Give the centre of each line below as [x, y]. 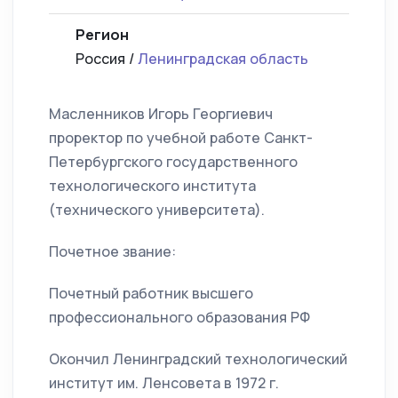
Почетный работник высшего [151, 294]
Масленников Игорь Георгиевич [161, 114]
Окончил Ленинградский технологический [198, 359]
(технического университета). [157, 210]
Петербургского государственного [173, 162]
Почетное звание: [112, 252]
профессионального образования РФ [179, 318]
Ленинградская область [223, 59]
